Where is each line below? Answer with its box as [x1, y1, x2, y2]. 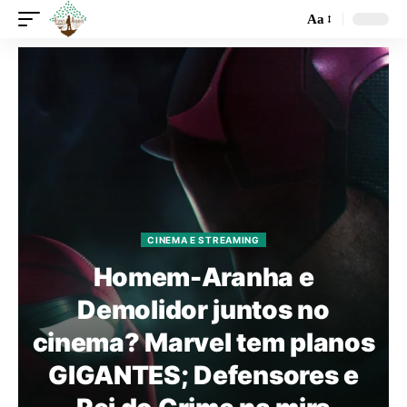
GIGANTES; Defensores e [48, 360, 359, 391]
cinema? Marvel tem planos [32, 327, 375, 358]
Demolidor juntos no [77, 294, 330, 325]
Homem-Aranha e [93, 262, 314, 293]
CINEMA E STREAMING [147, 234, 260, 245]
